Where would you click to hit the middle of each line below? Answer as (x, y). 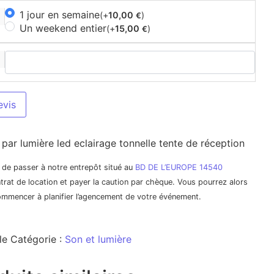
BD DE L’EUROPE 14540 (179, 168)
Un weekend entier (63, 28)
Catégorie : (37, 239)
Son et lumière (98, 239)
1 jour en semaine (59, 15)
